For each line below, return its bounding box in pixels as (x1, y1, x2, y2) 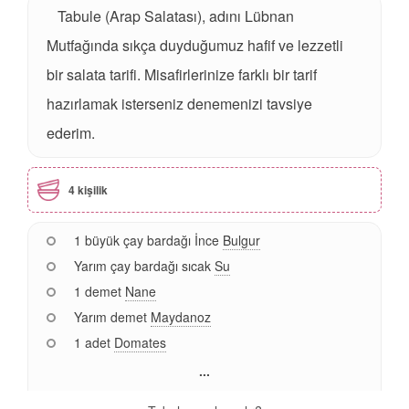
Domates (114, 332, 166, 351)
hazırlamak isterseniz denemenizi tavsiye (47, 92, 312, 114)
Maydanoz (151, 307, 211, 326)
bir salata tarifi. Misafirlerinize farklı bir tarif (47, 63, 317, 85)
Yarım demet (74, 307, 147, 326)
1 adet (74, 332, 110, 351)
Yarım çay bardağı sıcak (74, 256, 211, 275)
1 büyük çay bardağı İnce (74, 230, 219, 249)
